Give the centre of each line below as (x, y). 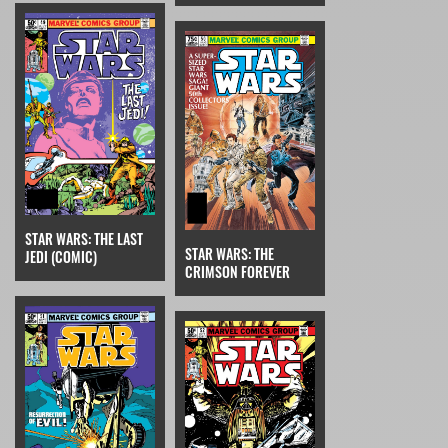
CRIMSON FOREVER (237, 271)
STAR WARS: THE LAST (84, 238)
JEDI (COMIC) (61, 256)
